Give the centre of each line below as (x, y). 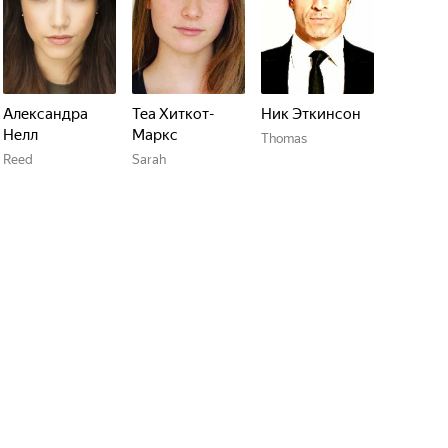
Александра (45, 114)
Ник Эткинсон (311, 114)
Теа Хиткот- (173, 114)
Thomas (284, 138)
